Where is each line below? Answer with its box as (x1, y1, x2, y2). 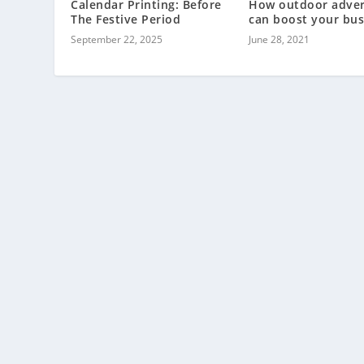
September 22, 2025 (71, 32, 163, 47)
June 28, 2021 (249, 32, 310, 47)
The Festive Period (71, 11, 181, 28)
